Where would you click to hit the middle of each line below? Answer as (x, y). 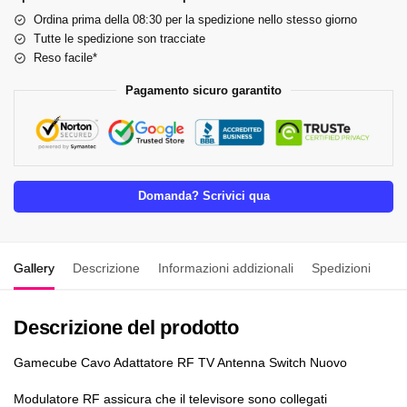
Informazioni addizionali (226, 268)
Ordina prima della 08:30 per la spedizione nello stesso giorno (195, 19)
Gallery (34, 268)
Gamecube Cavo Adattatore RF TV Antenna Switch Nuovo (180, 362)
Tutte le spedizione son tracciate (119, 38)
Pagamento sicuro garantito (203, 90)
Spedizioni (341, 268)
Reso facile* (65, 57)
